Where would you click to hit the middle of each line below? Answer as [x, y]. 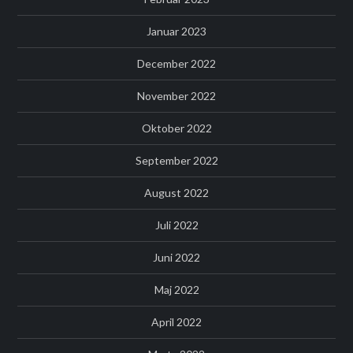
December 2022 [176, 64]
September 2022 [176, 161]
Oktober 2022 [176, 128]
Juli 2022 [176, 225]
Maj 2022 [176, 290]
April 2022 [176, 322]
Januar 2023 [176, 32]
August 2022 [176, 193]
